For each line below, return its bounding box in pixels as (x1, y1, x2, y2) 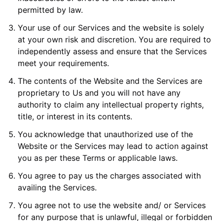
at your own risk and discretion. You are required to (18, 35, 211, 44)
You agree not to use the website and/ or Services (18, 200, 206, 210)
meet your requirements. (18, 58, 109, 68)
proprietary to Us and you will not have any (18, 88, 181, 98)
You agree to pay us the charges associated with (18, 171, 201, 181)
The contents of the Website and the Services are (18, 76, 202, 86)
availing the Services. (18, 183, 97, 192)
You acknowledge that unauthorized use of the (18, 129, 193, 139)
